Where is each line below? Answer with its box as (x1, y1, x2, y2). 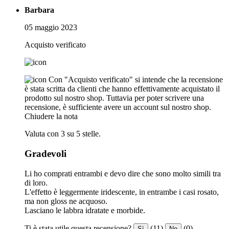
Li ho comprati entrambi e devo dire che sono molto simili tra (25, 169, 221, 178)
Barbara (25, 6, 54, 15)
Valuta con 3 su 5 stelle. (25, 129, 101, 139)
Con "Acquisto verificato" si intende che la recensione (49, 75, 223, 84)
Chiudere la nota (25, 112, 78, 121)
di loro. (25, 178, 48, 187)
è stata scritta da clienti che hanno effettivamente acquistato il (25, 84, 220, 94)
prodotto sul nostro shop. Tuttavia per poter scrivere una (25, 94, 204, 103)
